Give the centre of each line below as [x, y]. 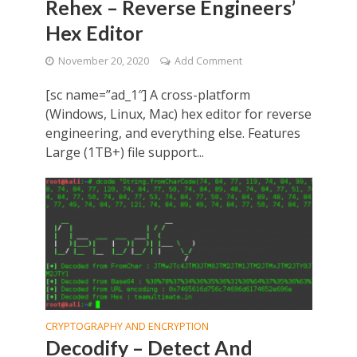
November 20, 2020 [103, 61]
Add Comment [208, 61]
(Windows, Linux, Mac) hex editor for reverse [178, 114]
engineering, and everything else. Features [173, 133]
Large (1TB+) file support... [124, 152]
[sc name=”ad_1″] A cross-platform [147, 94]
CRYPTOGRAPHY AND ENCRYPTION [127, 327]
